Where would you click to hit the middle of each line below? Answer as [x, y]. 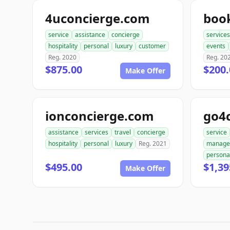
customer [152, 46]
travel [123, 132]
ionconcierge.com [100, 116]
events [216, 46]
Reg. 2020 [62, 57]
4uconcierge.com [98, 18]
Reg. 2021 [153, 143]
